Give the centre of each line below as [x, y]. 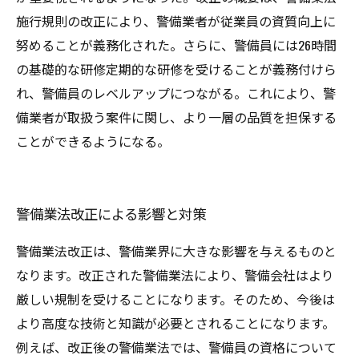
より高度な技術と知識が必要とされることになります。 [175, 323]
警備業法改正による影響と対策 [111, 213]
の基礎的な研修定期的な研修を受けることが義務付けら [176, 69]
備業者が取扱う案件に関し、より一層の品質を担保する [176, 117]
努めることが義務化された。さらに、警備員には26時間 [176, 45]
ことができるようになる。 [93, 141]
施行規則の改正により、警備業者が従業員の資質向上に [176, 21]
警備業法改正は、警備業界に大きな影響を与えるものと [176, 251]
